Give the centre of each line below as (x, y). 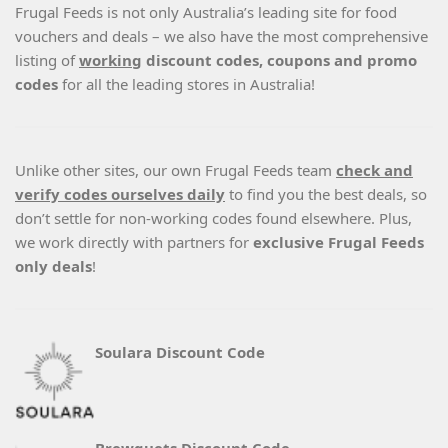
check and (374, 170)
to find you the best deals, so (326, 194)
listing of (47, 60)
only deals (53, 266)
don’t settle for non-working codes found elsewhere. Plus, (213, 218)
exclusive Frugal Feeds (338, 242)
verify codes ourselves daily (120, 194)
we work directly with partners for (134, 242)
